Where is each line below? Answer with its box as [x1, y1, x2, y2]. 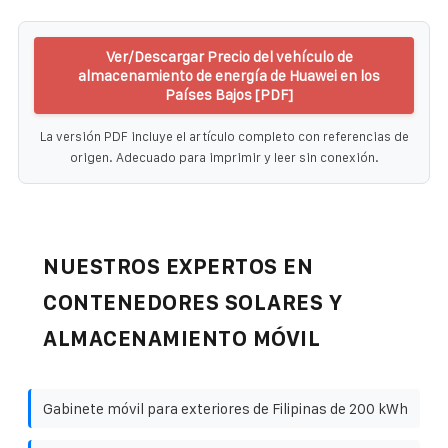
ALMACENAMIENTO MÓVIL [43, 326, 320, 350]
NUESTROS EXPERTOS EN [43, 254, 313, 278]
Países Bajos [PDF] [165, 85, 293, 103]
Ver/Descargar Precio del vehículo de [105, 47, 353, 65]
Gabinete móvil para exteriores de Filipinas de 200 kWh [43, 399, 408, 417]
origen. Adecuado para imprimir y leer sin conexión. [69, 149, 379, 165]
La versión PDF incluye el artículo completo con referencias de [39, 128, 409, 144]
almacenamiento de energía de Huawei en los [78, 66, 380, 84]
